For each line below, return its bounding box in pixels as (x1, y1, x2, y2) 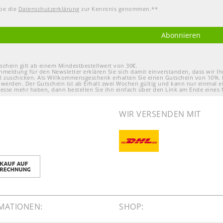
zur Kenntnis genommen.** (79, 4, 158, 12)
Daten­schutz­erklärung (18, 4, 80, 12)
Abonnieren (161, 30, 201, 40)
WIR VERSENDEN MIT (119, 109, 201, 120)
